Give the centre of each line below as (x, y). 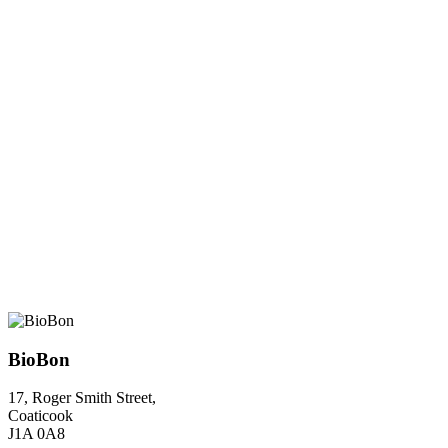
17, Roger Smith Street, (82, 398)
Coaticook (40, 416)
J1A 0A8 (36, 434)
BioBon (39, 359)
